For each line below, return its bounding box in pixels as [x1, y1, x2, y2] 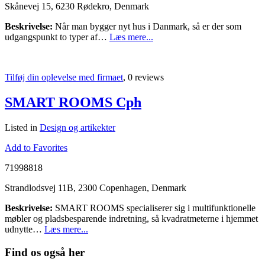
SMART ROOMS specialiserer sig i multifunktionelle [53, 203, 256, 214]
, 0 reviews [123, 72, 164, 83]
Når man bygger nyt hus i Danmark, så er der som [53, 21, 241, 32]
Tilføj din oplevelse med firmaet [5, 72, 123, 83]
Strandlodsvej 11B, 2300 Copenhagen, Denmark [5, 183, 186, 193]
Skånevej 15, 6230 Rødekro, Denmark [5, 1, 149, 12]
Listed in [5, 122, 40, 133]
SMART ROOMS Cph [5, 95, 141, 111]
